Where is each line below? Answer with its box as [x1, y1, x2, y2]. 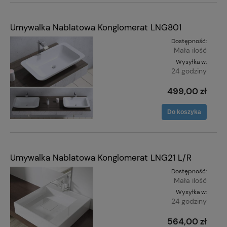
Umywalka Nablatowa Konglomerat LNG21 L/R [10, 152, 192, 163]
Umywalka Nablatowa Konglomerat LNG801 [10, 22, 181, 33]
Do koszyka [167, 108, 201, 116]
